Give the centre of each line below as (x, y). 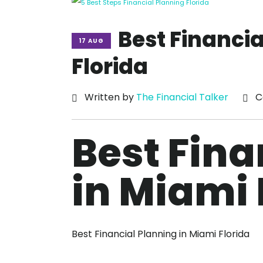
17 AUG (91, 41)
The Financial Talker (182, 97)
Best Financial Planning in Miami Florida (161, 234)
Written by (110, 97)
